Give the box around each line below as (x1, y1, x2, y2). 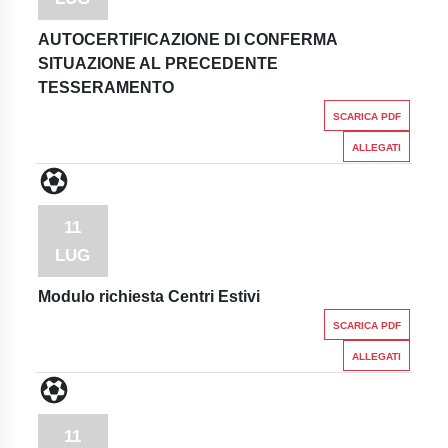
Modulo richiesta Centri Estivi (37, 288, 260, 305)
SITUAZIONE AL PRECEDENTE (37, 55, 278, 72)
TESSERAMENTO (37, 79, 174, 96)
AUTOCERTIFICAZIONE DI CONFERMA (37, 31, 337, 48)
